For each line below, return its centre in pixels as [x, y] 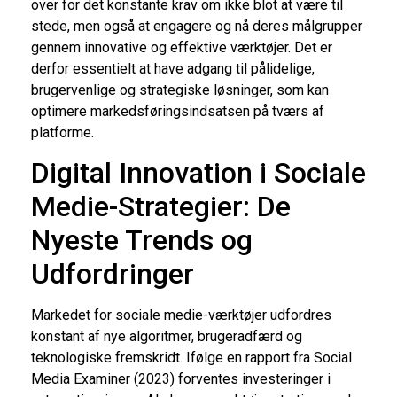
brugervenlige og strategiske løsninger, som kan [180, 90]
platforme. [62, 132]
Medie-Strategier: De [161, 207]
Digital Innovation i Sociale [198, 173]
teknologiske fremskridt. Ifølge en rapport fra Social [191, 358]
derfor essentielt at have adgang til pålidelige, [173, 69]
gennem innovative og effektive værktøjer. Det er [182, 47]
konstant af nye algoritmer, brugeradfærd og [167, 337]
